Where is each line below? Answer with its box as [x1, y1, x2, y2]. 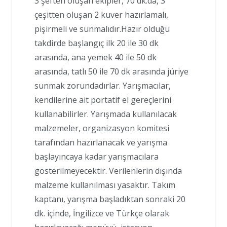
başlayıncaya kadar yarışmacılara [34, 151, 159, 163]
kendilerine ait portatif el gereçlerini [34, 94, 171, 106]
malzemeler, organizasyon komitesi [34, 123, 169, 134]
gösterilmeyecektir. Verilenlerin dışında [34, 165, 182, 177]
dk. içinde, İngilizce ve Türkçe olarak [34, 208, 169, 219]
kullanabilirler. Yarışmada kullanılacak [34, 108, 177, 120]
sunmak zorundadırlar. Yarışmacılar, [34, 80, 171, 92]
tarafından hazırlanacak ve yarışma [34, 137, 167, 148]
